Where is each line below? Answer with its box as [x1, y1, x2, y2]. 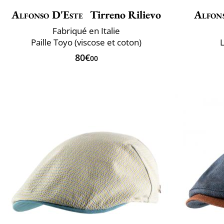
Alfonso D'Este [11, 7, 83, 22]
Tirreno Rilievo [87, 7, 161, 22]
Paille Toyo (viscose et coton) [31, 36, 141, 48]
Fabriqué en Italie [52, 24, 120, 36]
